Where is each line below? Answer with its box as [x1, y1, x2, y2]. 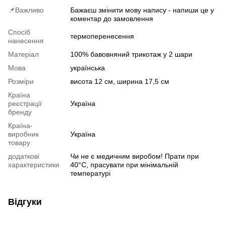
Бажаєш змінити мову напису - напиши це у [70, 6, 214, 14]
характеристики [8, 160, 59, 169]
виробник [8, 130, 39, 138]
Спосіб [8, 28, 30, 36]
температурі [70, 169, 110, 177]
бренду [8, 107, 32, 116]
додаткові [8, 152, 39, 160]
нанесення [8, 36, 44, 45]
